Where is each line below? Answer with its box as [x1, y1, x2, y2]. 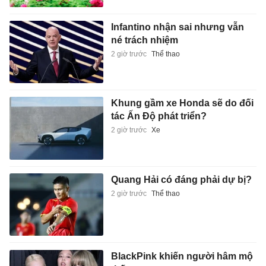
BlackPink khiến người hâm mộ [110, 251, 253, 261]
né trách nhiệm [110, 34, 178, 45]
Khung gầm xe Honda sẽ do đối [110, 98, 254, 109]
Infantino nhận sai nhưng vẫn [110, 21, 244, 32]
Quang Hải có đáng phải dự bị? [110, 175, 252, 185]
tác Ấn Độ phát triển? [110, 111, 207, 122]
